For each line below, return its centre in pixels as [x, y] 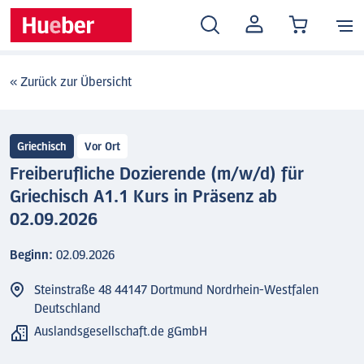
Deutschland [68, 309]
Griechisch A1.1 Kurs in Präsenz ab [144, 197]
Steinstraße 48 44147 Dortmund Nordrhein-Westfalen [177, 290]
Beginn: [33, 255]
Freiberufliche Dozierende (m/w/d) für [157, 174]
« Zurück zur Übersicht [71, 82]
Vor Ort [103, 147]
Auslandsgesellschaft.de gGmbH [121, 331]
